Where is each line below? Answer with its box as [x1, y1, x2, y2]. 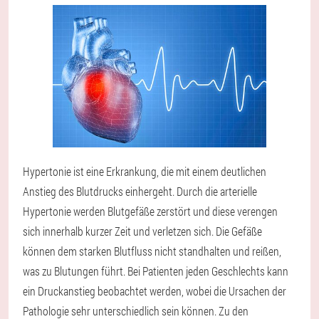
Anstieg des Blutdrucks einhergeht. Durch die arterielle [23, 183, 257, 199]
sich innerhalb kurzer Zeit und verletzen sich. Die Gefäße [23, 223, 262, 239]
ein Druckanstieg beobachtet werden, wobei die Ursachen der [23, 283, 286, 298]
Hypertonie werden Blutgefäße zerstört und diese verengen [23, 203, 278, 219]
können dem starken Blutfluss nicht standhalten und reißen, [23, 243, 281, 258]
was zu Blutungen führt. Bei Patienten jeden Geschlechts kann [23, 263, 288, 278]
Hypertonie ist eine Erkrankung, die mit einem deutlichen [23, 163, 266, 179]
